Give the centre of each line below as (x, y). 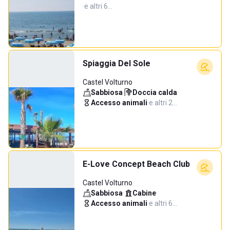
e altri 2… (163, 103)
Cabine (144, 193)
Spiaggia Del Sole (117, 63)
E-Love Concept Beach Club (136, 164)
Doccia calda (155, 92)
